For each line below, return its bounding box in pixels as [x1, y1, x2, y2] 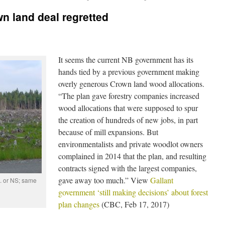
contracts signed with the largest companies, [58, 163, 197, 173]
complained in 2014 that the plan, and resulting [58, 151, 206, 161]
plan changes [58, 199, 99, 209]
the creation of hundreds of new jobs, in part [58, 115, 198, 125]
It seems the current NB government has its [58, 54, 193, 65]
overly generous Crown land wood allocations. [58, 78, 204, 89]
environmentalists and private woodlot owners [58, 139, 203, 149]
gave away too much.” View [58, 175, 150, 185]
